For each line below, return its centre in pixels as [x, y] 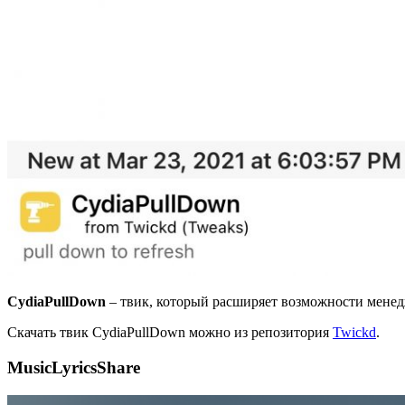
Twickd [354, 333]
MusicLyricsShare [74, 368]
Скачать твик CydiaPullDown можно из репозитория [170, 333]
